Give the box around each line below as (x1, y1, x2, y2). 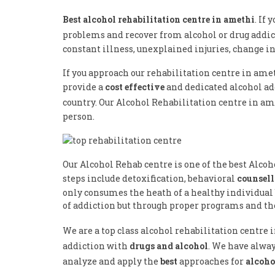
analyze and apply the (63, 255, 160, 267)
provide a (63, 81, 105, 93)
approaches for (177, 255, 246, 267)
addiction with (63, 240, 130, 252)
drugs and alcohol (130, 240, 208, 252)
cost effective (105, 81, 165, 93)
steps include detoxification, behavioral (63, 172, 237, 184)
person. (63, 110, 95, 122)
